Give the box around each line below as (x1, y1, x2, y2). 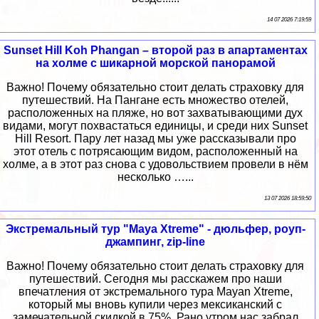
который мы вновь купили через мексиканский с (28, 298, 282, 311)
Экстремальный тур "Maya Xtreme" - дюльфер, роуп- (5, 223, 305, 236)
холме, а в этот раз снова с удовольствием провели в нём (2, 158, 308, 171)
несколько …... (117, 171, 194, 184)
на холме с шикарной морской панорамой (35, 57, 276, 70)
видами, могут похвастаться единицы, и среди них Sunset (3, 120, 308, 132)
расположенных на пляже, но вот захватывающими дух (8, 107, 303, 120)
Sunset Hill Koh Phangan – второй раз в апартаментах (3, 44, 308, 57)
